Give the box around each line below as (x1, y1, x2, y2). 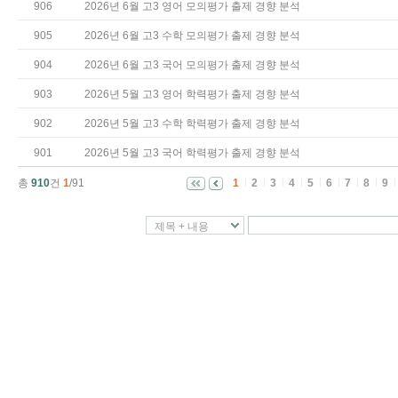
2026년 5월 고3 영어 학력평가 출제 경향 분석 (84, 88, 300, 100)
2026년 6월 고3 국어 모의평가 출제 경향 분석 (84, 59, 300, 71)
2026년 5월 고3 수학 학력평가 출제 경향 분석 (84, 117, 300, 130)
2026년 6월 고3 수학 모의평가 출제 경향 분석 (84, 29, 300, 42)
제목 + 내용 (154, 220, 209, 233)
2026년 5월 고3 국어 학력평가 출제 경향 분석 (84, 147, 300, 159)
